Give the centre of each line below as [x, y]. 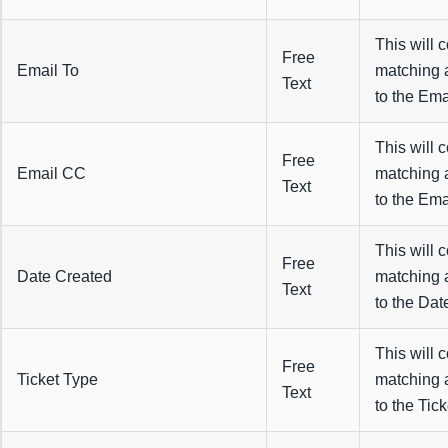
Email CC [51, 174]
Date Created [64, 277]
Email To [47, 71]
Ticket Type [57, 380]
